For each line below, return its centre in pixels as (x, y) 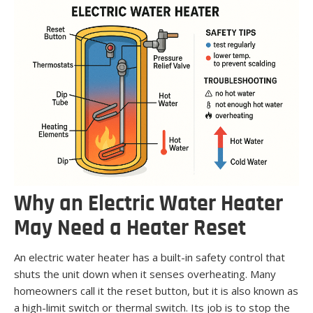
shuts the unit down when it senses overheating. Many (145, 274)
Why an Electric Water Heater (148, 204)
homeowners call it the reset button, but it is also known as (156, 290)
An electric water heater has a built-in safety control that (150, 257)
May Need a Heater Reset (130, 229)
